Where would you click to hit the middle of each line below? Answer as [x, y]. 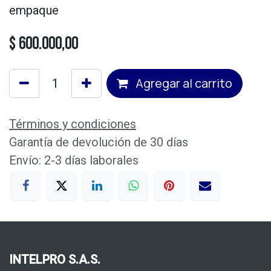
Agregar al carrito [183, 83]
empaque [34, 10]
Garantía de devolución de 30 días [99, 142]
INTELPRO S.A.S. [55, 260]
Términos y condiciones [73, 124]
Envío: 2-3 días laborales [74, 160]
